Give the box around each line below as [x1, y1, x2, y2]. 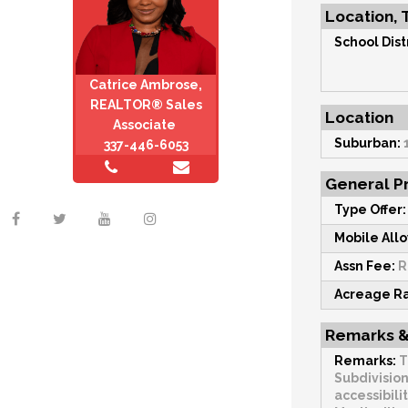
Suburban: [334, 136, 401, 151]
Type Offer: [334, 202, 406, 218]
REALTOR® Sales [89, 97, 202, 113]
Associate [113, 117, 178, 133]
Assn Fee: [334, 259, 395, 274]
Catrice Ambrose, [89, 77, 202, 93]
